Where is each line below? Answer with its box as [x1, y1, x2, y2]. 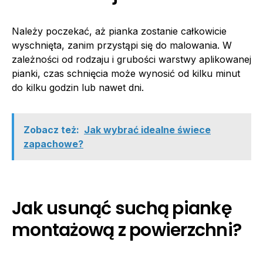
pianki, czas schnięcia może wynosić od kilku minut [12, 68, 240, 80]
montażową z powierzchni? [12, 218, 241, 243]
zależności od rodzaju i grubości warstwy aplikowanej [12, 53, 251, 66]
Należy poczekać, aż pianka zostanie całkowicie [12, 25, 227, 38]
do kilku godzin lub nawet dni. [12, 82, 144, 94]
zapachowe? [23, 138, 83, 150]
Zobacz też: [23, 124, 79, 136]
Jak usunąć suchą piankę [12, 196, 232, 221]
